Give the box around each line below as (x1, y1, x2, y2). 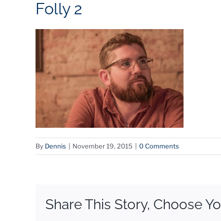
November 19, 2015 (73, 142, 133, 150)
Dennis (45, 142, 66, 150)
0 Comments (139, 142, 179, 150)
